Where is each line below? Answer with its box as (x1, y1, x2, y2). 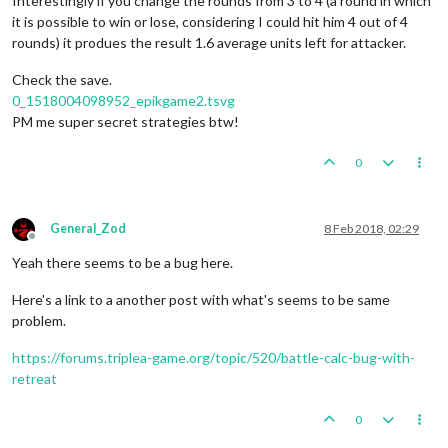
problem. (12, 312, 66, 330)
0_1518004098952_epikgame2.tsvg (12, 92, 235, 110)
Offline (31, 236, 69, 252)
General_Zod (50, 221, 126, 237)
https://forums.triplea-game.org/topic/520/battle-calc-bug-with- (12, 349, 415, 367)
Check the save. (12, 71, 112, 89)
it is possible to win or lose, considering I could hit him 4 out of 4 (12, 13, 408, 31)
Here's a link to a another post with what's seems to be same (12, 291, 390, 309)
